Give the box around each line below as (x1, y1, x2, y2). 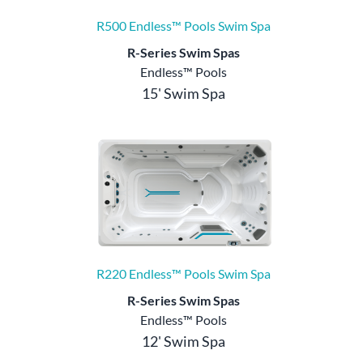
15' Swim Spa (141, 84, 225, 103)
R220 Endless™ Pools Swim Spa (96, 266, 271, 282)
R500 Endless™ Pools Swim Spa (96, 18, 271, 34)
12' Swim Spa (141, 332, 225, 351)
